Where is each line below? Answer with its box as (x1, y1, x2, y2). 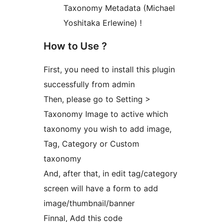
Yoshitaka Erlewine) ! (63, 18, 142, 28)
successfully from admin (44, 79, 135, 90)
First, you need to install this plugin (44, 64, 175, 75)
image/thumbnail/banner (44, 198, 135, 209)
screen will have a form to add (44, 183, 158, 194)
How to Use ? (44, 40, 107, 53)
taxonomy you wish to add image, (44, 124, 171, 134)
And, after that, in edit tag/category (44, 168, 177, 179)
